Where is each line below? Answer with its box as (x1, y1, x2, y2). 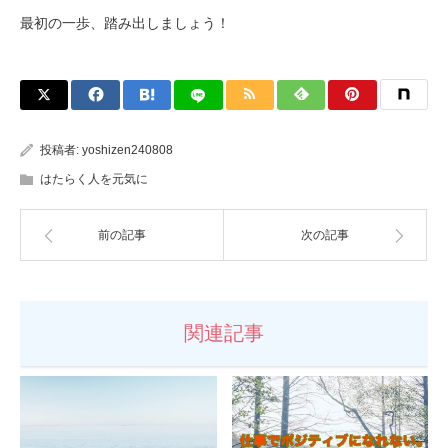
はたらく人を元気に (40, 171, 148, 186)
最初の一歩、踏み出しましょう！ (20, 14, 230, 31)
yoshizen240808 (82, 142, 173, 157)
